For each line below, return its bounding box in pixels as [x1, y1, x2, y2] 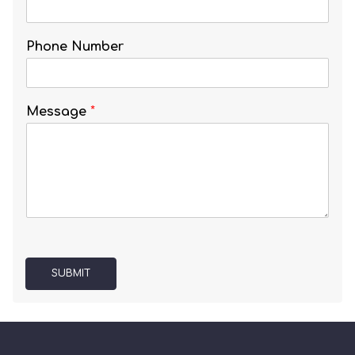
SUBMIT [52, 268, 90, 279]
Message [26, 105, 90, 119]
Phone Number [26, 40, 124, 54]
